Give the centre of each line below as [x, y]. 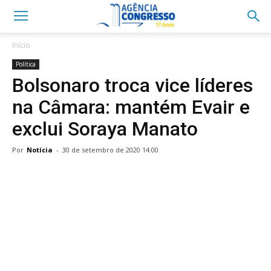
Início [21, 45]
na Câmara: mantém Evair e [131, 107]
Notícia [40, 150]
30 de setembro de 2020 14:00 [110, 150]
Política [26, 64]
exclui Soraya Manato [105, 129]
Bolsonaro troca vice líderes [132, 85]
